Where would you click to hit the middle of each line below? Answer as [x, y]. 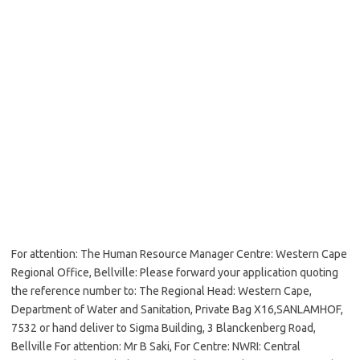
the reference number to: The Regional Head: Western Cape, [162, 291]
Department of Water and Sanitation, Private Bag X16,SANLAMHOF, [177, 309]
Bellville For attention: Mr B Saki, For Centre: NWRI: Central [156, 346]
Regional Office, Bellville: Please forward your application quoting [175, 272]
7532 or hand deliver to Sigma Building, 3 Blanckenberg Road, [164, 328]
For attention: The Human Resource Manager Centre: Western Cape [179, 254]
